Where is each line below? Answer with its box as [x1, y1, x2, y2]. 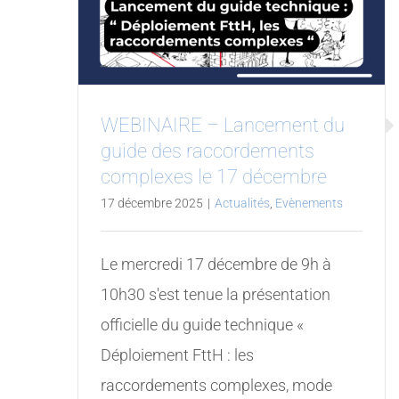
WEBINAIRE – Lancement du [100, 114, 345, 137]
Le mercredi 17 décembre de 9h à [100, 255, 331, 274]
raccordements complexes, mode [100, 376, 332, 395]
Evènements [274, 196, 343, 211]
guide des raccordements [100, 140, 314, 163]
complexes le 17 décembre [100, 166, 327, 189]
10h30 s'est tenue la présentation [100, 285, 330, 305]
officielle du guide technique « [100, 315, 304, 335]
